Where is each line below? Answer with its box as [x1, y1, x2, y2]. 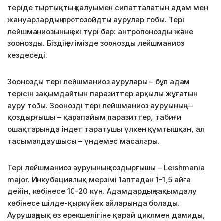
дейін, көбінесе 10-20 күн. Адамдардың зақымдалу [7, 186, 197, 196]
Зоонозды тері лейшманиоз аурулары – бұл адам [7, 76, 190, 86]
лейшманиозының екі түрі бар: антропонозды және [7, 26, 193, 36]
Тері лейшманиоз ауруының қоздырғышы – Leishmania [7, 162, 205, 172]
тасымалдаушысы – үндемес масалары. [7, 136, 160, 146]
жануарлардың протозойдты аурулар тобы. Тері [7, 14, 184, 24]
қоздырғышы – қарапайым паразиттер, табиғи [7, 112, 181, 122]
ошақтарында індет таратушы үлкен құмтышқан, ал [7, 124, 205, 134]
